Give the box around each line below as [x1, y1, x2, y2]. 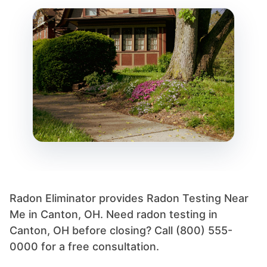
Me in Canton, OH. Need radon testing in [10, 207, 218, 221]
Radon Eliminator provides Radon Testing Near [10, 191, 249, 204]
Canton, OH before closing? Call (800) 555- [10, 223, 232, 237]
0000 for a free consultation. [10, 240, 159, 253]
